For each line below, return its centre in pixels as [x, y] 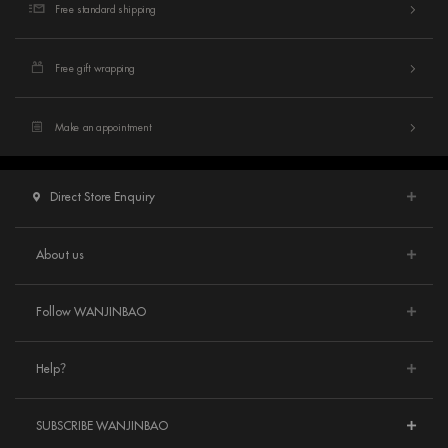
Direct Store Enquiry [102, 197]
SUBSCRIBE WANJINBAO [102, 426]
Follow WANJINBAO [91, 312]
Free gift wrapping [95, 68]
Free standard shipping [105, 9]
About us [60, 255]
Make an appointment [103, 127]
